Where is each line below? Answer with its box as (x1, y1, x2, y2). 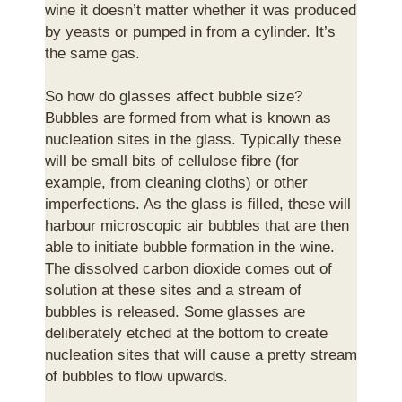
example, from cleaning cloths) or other (45, 172, 308, 191)
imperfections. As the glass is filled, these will (45, 194, 351, 213)
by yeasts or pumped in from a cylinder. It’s (45, 22, 336, 40)
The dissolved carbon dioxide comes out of (45, 258, 332, 277)
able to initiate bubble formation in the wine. (45, 237, 335, 256)
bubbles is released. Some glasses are (45, 301, 305, 320)
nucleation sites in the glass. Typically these (45, 129, 341, 148)
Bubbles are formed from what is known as (45, 108, 331, 127)
